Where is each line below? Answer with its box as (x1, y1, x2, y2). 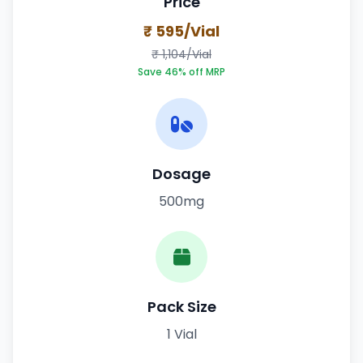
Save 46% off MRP (138, 64, 225, 79)
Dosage (152, 163, 211, 184)
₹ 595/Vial (143, 20, 220, 41)
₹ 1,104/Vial (152, 45, 211, 62)
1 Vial (166, 324, 197, 344)
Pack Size (147, 296, 216, 317)
